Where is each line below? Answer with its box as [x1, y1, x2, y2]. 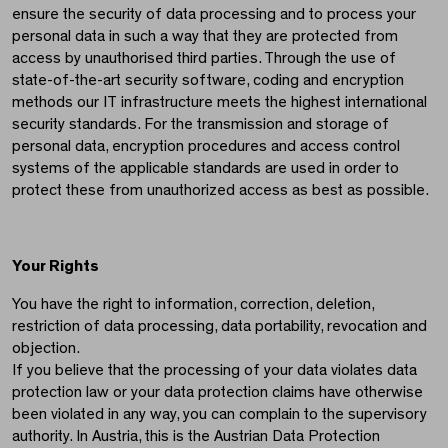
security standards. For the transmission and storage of [12, 116, 389, 133]
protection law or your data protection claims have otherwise [12, 384, 423, 401]
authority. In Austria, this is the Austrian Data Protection [12, 428, 380, 445]
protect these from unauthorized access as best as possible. [12, 182, 429, 199]
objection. [12, 340, 80, 357]
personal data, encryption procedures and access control [12, 138, 400, 155]
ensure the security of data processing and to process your [12, 6, 416, 23]
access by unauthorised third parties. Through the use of [12, 50, 396, 67]
